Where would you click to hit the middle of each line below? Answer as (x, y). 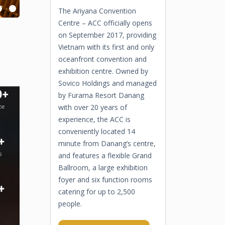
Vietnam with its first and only (106, 47)
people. (70, 204)
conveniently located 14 (96, 131)
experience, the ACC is (94, 119)
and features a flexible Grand (105, 155)
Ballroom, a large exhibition (103, 167)
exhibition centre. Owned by (103, 71)
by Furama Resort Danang (101, 95)
